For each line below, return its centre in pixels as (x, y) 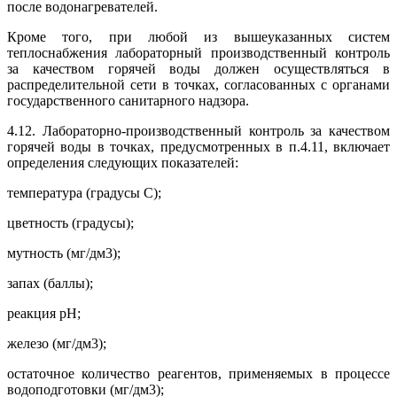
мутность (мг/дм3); (64, 253)
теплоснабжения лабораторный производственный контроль (198, 53)
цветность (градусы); (70, 223)
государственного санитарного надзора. (128, 101)
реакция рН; (44, 314)
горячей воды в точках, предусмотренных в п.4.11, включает (198, 147)
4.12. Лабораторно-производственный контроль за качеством (198, 131)
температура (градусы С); (84, 193)
